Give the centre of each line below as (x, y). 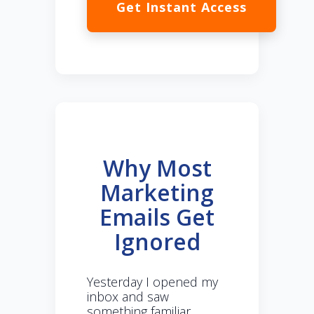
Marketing (157, 193)
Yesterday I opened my (152, 282)
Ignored (157, 242)
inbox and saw (128, 297)
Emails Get (157, 217)
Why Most (157, 168)
